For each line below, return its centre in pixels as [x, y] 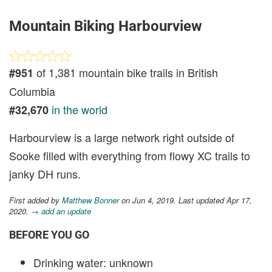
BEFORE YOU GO [49, 235]
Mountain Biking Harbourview [106, 26]
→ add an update [61, 211]
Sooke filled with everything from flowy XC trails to [130, 155]
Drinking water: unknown [93, 262]
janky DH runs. [45, 174]
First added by [36, 200]
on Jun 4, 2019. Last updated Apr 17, [185, 200]
